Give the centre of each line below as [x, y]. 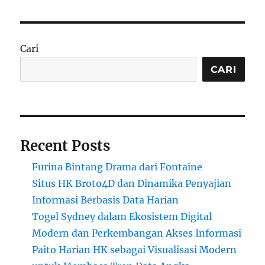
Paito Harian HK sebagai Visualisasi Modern [135, 250]
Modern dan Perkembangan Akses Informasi [137, 233]
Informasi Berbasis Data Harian [106, 200]
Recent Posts [65, 146]
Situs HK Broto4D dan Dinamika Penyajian [132, 184]
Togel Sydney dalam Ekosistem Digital [122, 217]
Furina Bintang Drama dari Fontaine [117, 167]
